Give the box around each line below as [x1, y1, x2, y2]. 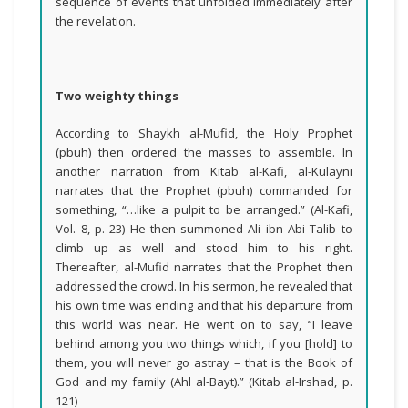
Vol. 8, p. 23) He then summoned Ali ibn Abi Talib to [56, 220, 352, 237]
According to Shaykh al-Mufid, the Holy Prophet [56, 125, 352, 141]
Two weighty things [56, 87, 179, 104]
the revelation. [56, 13, 137, 29]
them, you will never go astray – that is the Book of [56, 354, 352, 371]
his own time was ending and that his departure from [56, 297, 352, 313]
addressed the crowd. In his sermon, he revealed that [56, 278, 352, 294]
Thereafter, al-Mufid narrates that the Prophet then [56, 259, 352, 275]
